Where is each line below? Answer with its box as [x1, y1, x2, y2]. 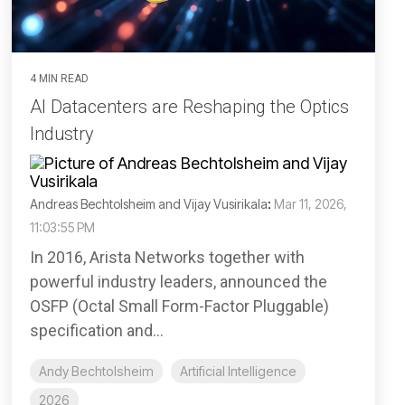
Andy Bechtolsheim [39, 363, 154, 380]
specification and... [30, 321, 164, 341]
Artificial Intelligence [180, 363, 297, 380]
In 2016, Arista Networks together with [30, 248, 305, 268]
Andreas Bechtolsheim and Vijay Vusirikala [30, 196, 268, 212]
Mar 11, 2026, [274, 196, 347, 212]
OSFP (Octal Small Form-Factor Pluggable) [30, 297, 329, 316]
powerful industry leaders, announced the [30, 272, 327, 292]
